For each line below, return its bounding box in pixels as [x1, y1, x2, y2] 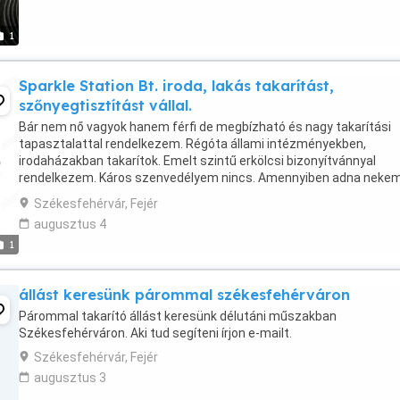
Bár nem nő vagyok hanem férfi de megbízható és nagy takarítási [19, 120, 391, 134]
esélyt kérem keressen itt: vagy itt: [19, 187, 217, 202]
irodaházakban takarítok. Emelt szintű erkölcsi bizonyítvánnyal [19, 154, 376, 168]
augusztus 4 [34, 217, 106, 231]
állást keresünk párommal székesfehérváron [19, 286, 350, 304]
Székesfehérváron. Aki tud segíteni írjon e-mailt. [19, 326, 292, 340]
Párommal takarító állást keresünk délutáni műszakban [19, 309, 337, 323]
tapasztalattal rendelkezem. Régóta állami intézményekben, [19, 137, 366, 151]
